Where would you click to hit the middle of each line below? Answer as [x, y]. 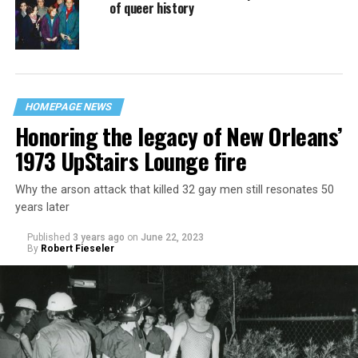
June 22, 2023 [172, 238]
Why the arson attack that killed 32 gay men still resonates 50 [174, 190]
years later [42, 208]
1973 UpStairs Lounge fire [131, 161]
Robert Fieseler [77, 249]
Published [48, 238]
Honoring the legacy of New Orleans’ [179, 136]
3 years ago [98, 238]
